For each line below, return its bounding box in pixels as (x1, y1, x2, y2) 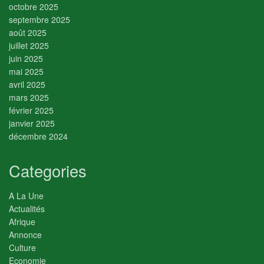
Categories (9, 159, 87, 182)
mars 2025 (9, 91, 49, 103)
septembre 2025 (9, 13, 70, 25)
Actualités (9, 203, 45, 215)
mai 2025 (9, 65, 44, 77)
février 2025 (9, 104, 54, 116)
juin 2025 (9, 52, 43, 64)
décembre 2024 (9, 130, 68, 142)
